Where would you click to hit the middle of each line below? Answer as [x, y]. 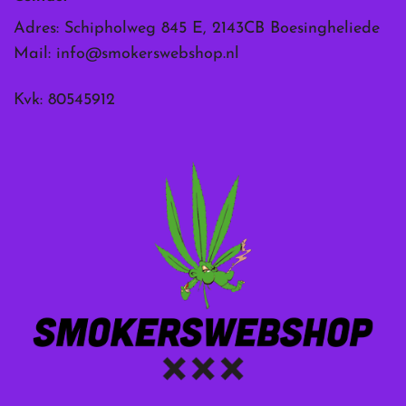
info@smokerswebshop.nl [148, 53]
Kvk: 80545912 [64, 101]
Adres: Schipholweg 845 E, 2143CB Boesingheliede [197, 28]
